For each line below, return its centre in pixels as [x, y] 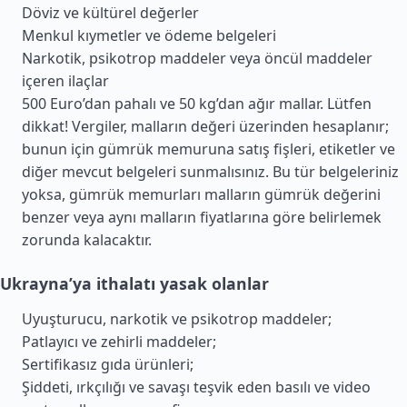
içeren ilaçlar [65, 81]
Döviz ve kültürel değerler [110, 13]
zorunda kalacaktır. [87, 240]
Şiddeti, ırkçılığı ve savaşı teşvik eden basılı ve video [196, 387]
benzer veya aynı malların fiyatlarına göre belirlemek [202, 217]
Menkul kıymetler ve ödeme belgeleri [149, 35]
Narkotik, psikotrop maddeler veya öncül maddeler [197, 58]
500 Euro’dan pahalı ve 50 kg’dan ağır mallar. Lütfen [197, 104]
